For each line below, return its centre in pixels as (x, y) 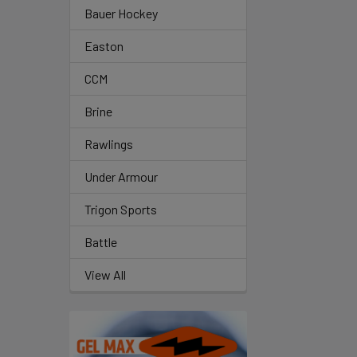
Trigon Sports (121, 209)
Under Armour (121, 177)
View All (105, 275)
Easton (104, 46)
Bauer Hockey (121, 13)
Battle (101, 242)
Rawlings (109, 144)
